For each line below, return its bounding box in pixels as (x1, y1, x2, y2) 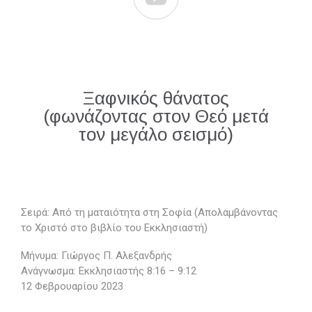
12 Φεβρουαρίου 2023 (21, 280, 123, 292)
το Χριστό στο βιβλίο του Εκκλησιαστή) (21, 221, 208, 234)
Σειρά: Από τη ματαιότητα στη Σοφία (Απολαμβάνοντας (21, 206, 278, 219)
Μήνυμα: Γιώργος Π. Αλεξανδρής (21, 249, 172, 262)
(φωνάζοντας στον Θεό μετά (43, 106, 269, 127)
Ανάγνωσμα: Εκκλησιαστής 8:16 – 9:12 (21, 265, 196, 277)
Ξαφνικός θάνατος (83, 88, 229, 109)
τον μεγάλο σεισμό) (79, 124, 233, 145)
